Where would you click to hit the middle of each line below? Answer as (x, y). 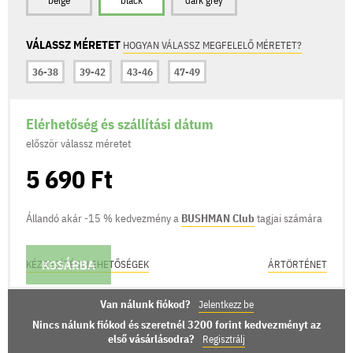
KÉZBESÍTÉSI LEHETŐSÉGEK (87, 264)
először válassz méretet (78, 143)
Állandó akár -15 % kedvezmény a (104, 218)
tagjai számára (288, 218)
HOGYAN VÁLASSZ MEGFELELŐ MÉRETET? (212, 45)
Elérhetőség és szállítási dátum (120, 124)
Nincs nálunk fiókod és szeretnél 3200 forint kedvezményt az (176, 324)
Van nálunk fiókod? (146, 304)
